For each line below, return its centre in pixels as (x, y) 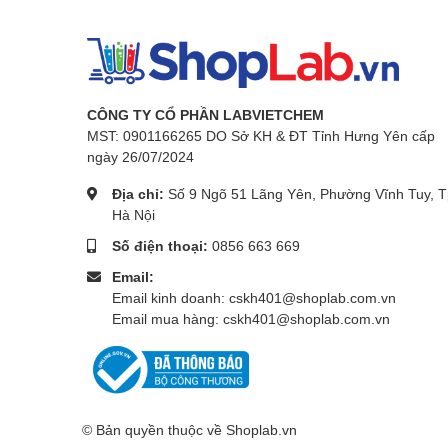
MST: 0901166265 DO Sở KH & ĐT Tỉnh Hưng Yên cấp (261, 135)
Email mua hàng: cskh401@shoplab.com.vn (251, 318)
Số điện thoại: (162, 245)
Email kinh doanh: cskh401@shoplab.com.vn (254, 297)
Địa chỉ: (140, 193)
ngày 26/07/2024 (140, 156)
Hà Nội (133, 214)
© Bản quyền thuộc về (154, 429)
